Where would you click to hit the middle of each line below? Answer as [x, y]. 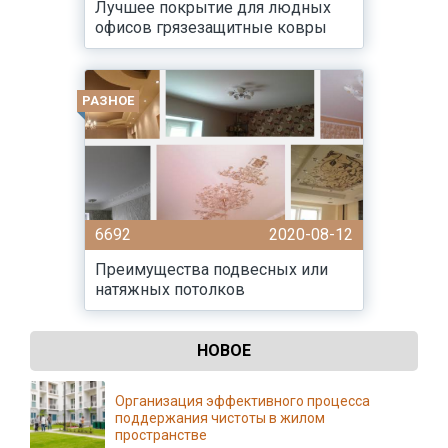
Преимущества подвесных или [211, 269]
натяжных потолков [170, 289]
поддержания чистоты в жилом [220, 418]
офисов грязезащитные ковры [211, 27]
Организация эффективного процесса [242, 401]
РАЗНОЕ [108, 100]
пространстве [161, 435]
